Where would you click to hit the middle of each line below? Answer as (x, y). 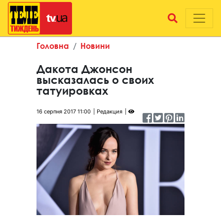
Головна (53, 46)
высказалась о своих (95, 80)
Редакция (110, 111)
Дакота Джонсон (84, 69)
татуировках (72, 91)
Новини (95, 46)
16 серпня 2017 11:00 (64, 111)
